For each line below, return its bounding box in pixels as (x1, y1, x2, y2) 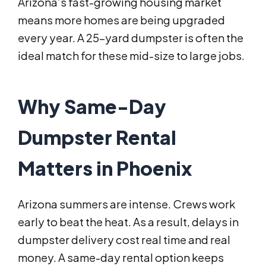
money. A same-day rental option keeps (18, 251, 224, 265)
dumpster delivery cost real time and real (18, 233, 230, 247)
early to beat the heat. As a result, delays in (18, 215, 239, 229)
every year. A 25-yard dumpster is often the (18, 31, 243, 45)
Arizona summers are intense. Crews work (18, 197, 235, 211)
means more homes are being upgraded (18, 13, 225, 27)
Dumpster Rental (18, 125, 176, 150)
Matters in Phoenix (18, 156, 192, 180)
